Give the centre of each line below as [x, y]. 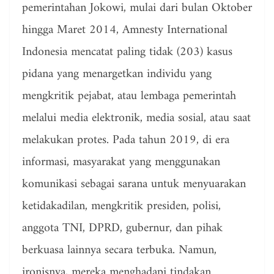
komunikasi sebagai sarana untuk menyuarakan [134, 185]
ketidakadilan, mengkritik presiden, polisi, [121, 207]
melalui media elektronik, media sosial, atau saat [136, 119]
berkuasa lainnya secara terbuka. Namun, [119, 251]
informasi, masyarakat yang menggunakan [121, 163]
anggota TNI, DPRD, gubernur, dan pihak [122, 229]
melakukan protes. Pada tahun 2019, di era [126, 141]
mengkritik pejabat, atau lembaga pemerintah [129, 97]
